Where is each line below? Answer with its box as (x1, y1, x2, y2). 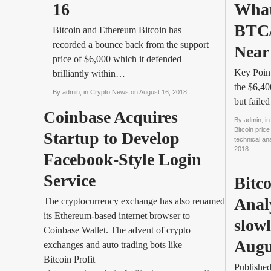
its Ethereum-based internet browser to (44, 211, 190, 221)
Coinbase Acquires (44, 108, 178, 126)
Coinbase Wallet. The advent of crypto (44, 225, 191, 235)
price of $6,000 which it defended (53, 54, 181, 64)
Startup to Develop (44, 129, 180, 148)
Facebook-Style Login (44, 150, 201, 169)
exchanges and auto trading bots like (44, 240, 182, 250)
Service (44, 171, 96, 190)
